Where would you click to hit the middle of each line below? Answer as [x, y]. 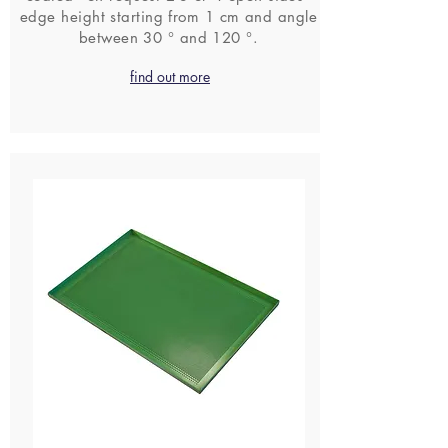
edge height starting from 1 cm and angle [168, 16]
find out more [170, 76]
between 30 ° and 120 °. [168, 37]
